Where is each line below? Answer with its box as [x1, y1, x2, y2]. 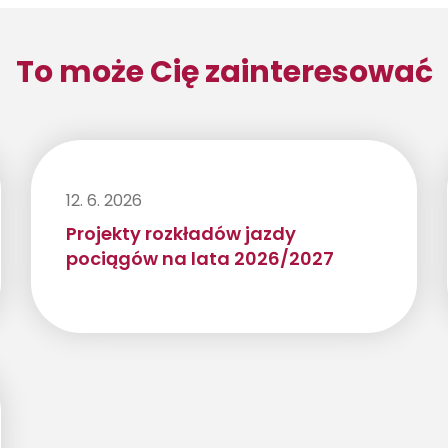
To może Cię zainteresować [15, 51, 433, 94]
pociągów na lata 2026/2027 [65, 246, 334, 272]
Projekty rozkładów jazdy [65, 221, 296, 247]
